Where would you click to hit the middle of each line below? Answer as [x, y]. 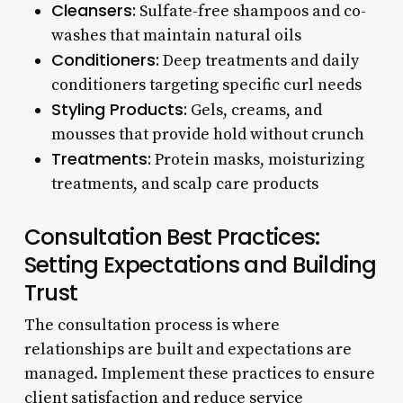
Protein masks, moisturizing [257, 159]
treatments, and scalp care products [184, 184]
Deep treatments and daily [259, 60]
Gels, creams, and [254, 110]
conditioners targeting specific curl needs [206, 85]
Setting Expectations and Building [200, 264]
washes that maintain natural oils [176, 35]
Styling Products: [119, 109]
